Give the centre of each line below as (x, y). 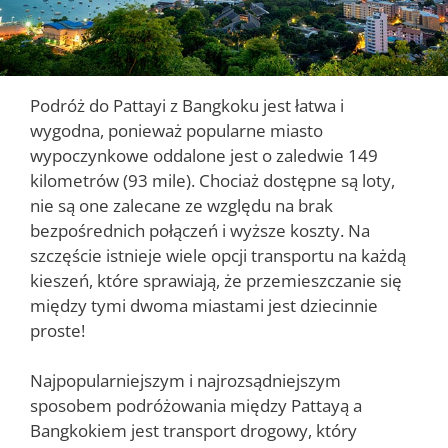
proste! (57, 330)
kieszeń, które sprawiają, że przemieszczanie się (216, 280)
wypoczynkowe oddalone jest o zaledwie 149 (204, 155)
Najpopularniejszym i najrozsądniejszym (185, 381)
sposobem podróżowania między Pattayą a (196, 406)
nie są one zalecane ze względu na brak (181, 205)
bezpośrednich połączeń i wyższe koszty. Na (200, 230)
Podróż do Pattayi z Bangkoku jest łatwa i (187, 105)
